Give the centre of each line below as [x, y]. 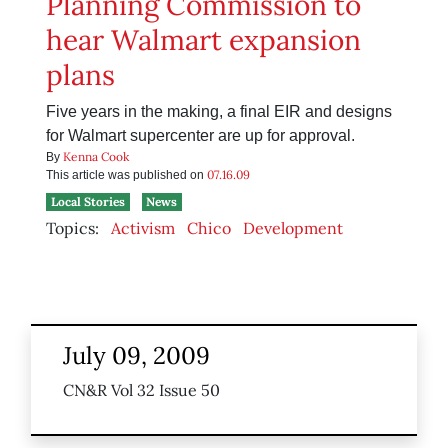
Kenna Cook [96, 157]
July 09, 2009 [136, 356]
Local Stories [87, 202]
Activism [143, 228]
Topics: [72, 228]
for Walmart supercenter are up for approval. [200, 136]
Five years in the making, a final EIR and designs [219, 112]
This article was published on [126, 175]
